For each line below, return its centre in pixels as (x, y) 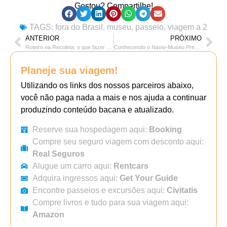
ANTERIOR (42, 38)
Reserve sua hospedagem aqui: (90, 129)
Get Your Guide (148, 178)
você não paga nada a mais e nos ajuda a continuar (113, 97)
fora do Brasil (79, 27)
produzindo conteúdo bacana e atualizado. (97, 109)
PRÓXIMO (186, 38)
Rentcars (131, 166)
